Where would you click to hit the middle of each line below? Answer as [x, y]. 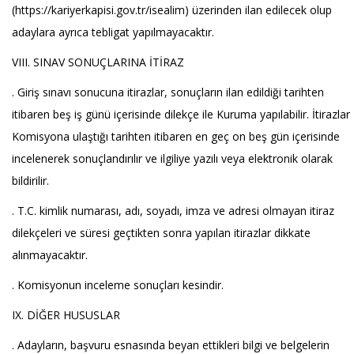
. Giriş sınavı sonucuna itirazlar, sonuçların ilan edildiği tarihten [168, 92]
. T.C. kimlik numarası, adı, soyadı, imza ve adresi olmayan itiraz [173, 211]
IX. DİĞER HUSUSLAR [66, 315]
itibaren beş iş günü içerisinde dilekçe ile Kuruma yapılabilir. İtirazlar [181, 114]
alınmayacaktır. [50, 255]
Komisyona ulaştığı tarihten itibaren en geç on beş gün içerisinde [176, 136]
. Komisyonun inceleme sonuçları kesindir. [118, 285]
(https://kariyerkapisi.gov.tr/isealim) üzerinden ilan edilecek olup [172, 10]
